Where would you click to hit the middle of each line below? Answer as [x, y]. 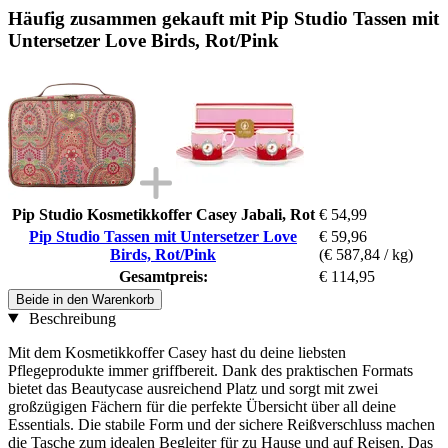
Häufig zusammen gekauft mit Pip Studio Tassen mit [223, 18]
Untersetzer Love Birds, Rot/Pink [143, 40]
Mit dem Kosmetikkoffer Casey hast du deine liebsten [177, 352]
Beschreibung [70, 318]
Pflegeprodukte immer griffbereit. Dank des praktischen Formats [210, 370]
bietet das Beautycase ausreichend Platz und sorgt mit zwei [193, 388]
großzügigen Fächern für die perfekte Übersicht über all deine [202, 406]
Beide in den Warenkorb [85, 299]
